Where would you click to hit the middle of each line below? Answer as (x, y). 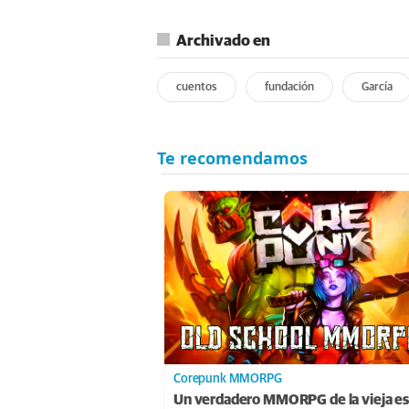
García (377, 87)
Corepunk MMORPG (228, 378)
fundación (289, 87)
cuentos (197, 87)
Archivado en (223, 41)
